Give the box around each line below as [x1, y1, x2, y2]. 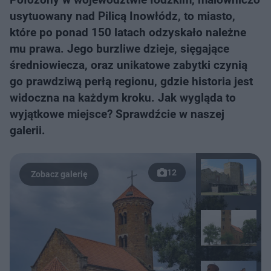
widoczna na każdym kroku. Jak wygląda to [10, 91, 236, 105]
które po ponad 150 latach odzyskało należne [10, 25, 246, 39]
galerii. [10, 123, 45, 137]
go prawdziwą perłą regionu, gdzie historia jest [10, 74, 253, 88]
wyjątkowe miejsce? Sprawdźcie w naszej [10, 107, 224, 121]
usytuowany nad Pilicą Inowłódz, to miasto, [10, 9, 235, 23]
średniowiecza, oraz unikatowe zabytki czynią [10, 58, 247, 72]
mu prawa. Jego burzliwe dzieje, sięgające [10, 42, 229, 56]
